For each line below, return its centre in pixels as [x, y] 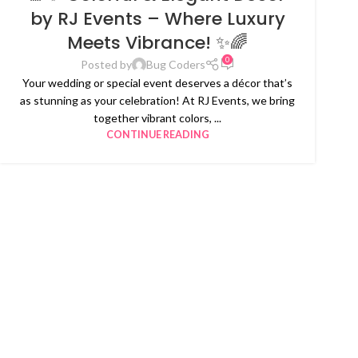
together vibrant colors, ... [157, 117]
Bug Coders [175, 64]
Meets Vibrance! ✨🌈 [157, 42]
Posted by [106, 64]
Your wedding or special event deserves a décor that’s [157, 82]
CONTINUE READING [157, 134]
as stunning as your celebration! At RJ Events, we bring [157, 100]
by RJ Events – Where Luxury [157, 18]
